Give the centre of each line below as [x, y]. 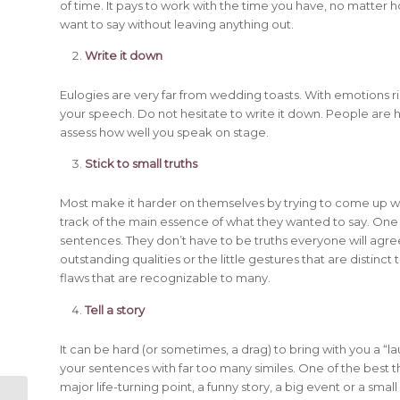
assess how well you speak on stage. [164, 133]
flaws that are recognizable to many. [165, 278]
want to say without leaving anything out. [177, 25]
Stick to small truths [141, 164]
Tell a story [115, 309]
